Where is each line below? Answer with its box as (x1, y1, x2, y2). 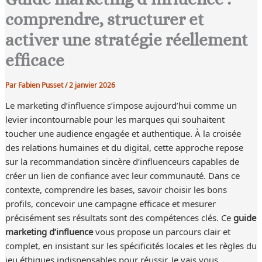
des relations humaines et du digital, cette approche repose (5, 139, 243, 155)
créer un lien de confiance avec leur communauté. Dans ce (5, 167, 240, 183)
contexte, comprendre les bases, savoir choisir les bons (5, 181, 227, 197)
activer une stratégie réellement (5, 29, 248, 50)
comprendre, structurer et (5, 9, 204, 29)
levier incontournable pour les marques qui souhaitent (5, 111, 225, 127)
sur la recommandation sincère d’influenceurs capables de (5, 153, 239, 169)
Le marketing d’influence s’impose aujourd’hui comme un (5, 97, 237, 113)
